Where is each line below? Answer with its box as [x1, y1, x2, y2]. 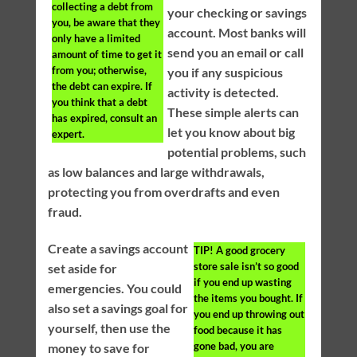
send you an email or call [167, 45, 304, 61]
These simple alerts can [167, 104, 299, 120]
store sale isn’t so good [194, 260, 300, 273]
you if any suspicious [167, 65, 283, 80]
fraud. [47, 204, 82, 220]
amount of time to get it [51, 48, 162, 61]
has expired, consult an [51, 112, 157, 125]
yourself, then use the [47, 320, 171, 336]
